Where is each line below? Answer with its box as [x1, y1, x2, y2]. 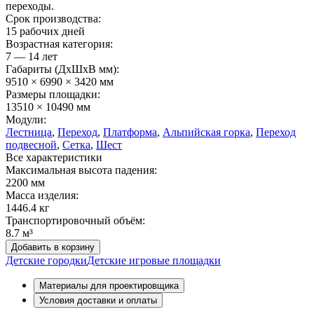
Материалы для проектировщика [39, 280, 179, 291]
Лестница [6, 125, 52, 138]
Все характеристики [6, 151, 102, 163]
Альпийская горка [163, 125, 250, 138]
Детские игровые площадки [87, 254, 221, 266]
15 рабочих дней [6, 25, 85, 37]
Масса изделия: [6, 189, 78, 201]
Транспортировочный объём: [6, 214, 145, 226]
